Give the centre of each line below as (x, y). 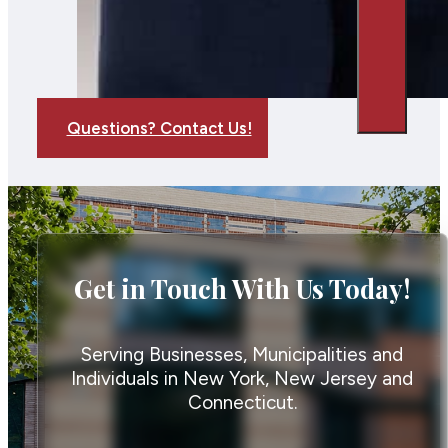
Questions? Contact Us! (159, 128)
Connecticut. (242, 402)
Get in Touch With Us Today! (242, 287)
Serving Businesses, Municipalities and (242, 354)
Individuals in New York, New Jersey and (242, 378)
